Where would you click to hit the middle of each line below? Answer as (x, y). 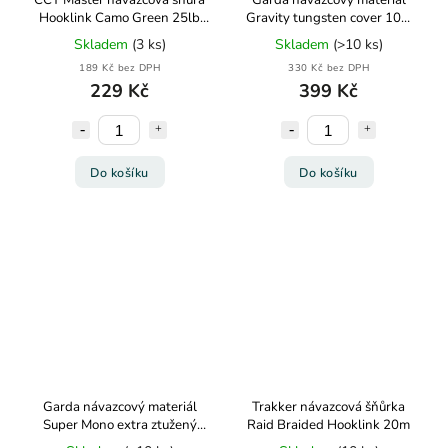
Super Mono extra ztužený (119, 425)
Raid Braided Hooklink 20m (328, 425)
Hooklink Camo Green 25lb (119, 18)
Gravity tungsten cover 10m (328, 18)
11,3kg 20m (119, 36)
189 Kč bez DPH (119, 67)
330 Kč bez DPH (328, 67)
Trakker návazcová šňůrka (328, 407)
